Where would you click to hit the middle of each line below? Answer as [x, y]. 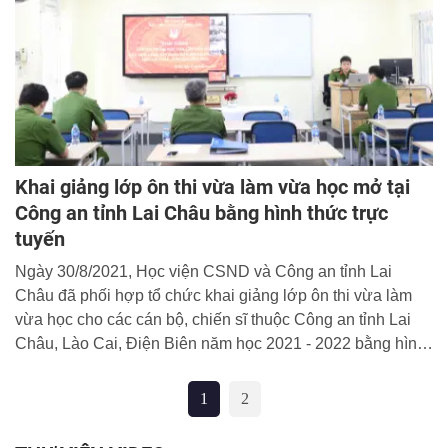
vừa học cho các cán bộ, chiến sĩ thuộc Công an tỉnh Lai [213, 319]
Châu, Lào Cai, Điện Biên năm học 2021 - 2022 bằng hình [220, 343]
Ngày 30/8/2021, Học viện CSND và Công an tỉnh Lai [203, 271]
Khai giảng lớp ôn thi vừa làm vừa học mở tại [212, 186]
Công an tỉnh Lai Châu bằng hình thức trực [201, 212]
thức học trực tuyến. [85, 367]
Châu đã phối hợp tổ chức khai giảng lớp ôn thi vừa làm [213, 295]
